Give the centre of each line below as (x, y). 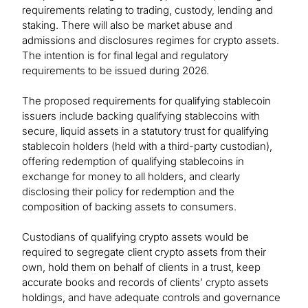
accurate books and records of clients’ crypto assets (145, 283)
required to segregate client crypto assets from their (144, 252)
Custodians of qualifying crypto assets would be (135, 237)
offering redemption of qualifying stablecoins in (133, 162)
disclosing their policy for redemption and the (128, 192)
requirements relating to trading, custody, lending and (147, 10)
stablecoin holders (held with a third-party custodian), (147, 146)
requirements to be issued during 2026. (115, 71)
